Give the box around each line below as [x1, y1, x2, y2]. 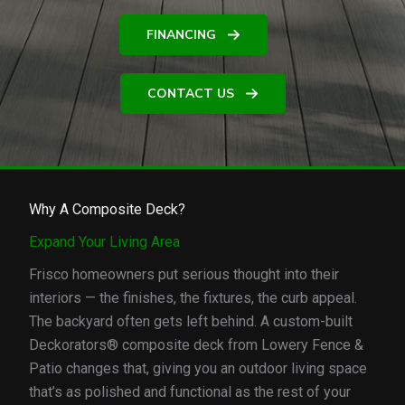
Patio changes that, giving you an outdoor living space [29, 360, 367, 378]
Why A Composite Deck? [29, 201, 185, 219]
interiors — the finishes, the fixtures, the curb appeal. [29, 289, 357, 307]
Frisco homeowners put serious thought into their [29, 266, 339, 284]
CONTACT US [146, 84, 234, 102]
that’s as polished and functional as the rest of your [29, 383, 351, 401]
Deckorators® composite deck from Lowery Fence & [29, 336, 363, 354]
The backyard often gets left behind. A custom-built [29, 313, 353, 331]
